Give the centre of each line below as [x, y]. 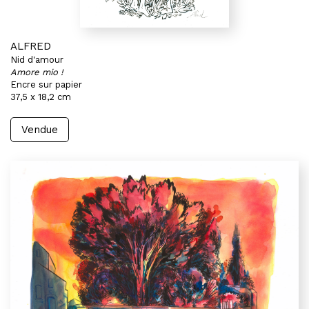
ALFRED [31, 46]
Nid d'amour [37, 60]
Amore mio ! [37, 72]
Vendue [40, 130]
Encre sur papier [46, 84]
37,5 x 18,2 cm [41, 97]
